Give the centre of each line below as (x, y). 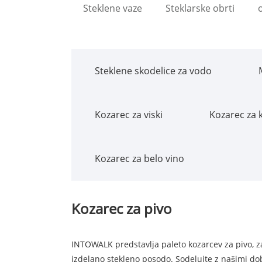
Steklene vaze (113, 8)
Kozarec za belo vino (139, 158)
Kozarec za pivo (122, 208)
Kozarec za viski (129, 114)
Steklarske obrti (200, 8)
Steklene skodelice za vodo (153, 70)
